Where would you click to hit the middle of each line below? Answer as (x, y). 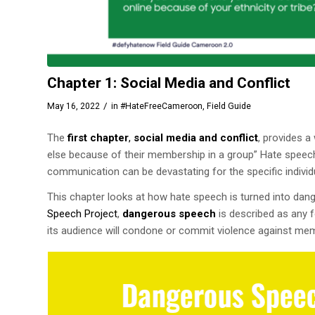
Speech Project (82, 214)
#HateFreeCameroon (161, 106)
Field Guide (229, 106)
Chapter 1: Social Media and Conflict (169, 83)
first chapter (98, 137)
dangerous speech (169, 214)
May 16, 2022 (73, 106)
